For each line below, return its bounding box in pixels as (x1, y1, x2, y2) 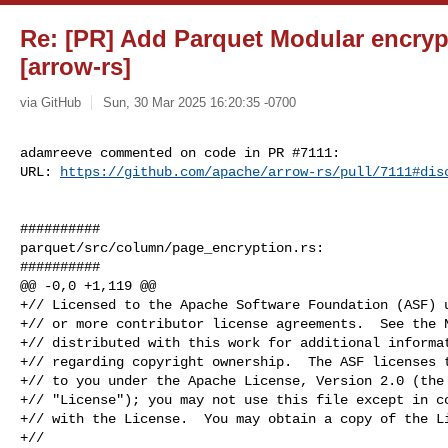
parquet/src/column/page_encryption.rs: (20, 239, 324, 256)
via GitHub (20, 94, 81, 110)
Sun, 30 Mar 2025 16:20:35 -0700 (102, 94, 296, 110)
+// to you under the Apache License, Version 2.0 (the (20, 372, 444, 389)
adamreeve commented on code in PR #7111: (20, 144, 340, 161)
